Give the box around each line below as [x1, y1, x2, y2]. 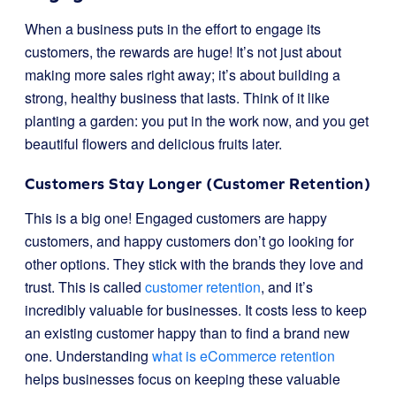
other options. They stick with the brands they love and [25, 254, 363, 274]
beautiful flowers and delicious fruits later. [25, 133, 282, 154]
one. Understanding [25, 346, 152, 366]
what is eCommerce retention [152, 346, 335, 366]
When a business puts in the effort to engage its [25, 19, 321, 39]
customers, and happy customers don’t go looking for [25, 231, 354, 251]
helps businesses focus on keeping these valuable [25, 369, 340, 389]
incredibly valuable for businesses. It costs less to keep [25, 300, 367, 320]
